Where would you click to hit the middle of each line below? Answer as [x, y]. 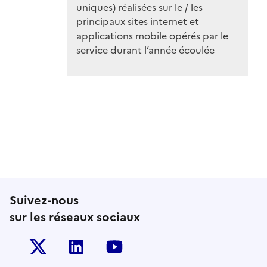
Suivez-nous [44, 201]
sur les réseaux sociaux [75, 217]
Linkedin [113, 247]
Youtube [152, 247]
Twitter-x [76, 247]
